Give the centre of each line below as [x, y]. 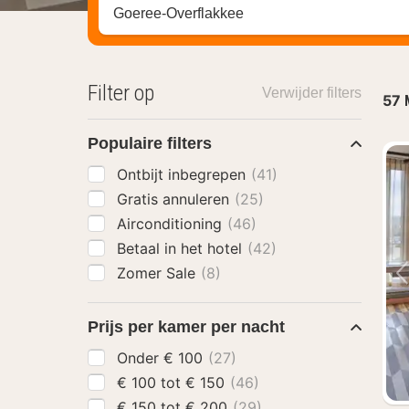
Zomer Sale [158, 273]
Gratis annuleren [175, 199]
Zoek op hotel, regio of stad [205, 14]
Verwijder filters [311, 93]
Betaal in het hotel [182, 248]
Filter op [121, 93]
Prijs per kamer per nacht [186, 327]
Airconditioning [172, 224]
